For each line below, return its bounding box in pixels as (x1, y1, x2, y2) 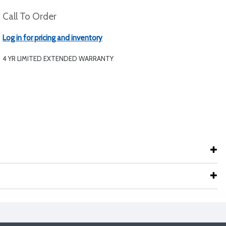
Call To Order (3, 11, 56, 22)
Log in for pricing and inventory (3, 33, 102, 42)
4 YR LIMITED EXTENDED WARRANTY (3, 54, 114, 63)
